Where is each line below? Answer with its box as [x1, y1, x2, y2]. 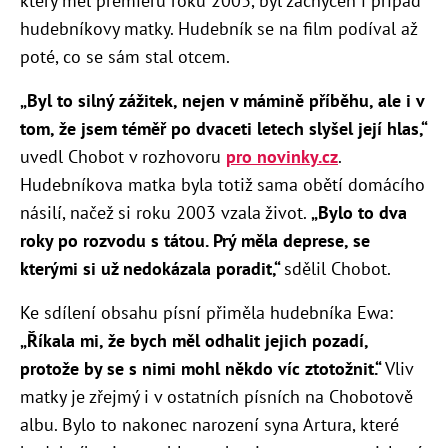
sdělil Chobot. [284, 257, 391, 281]
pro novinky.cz [226, 145, 338, 169]
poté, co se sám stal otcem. [20, 45, 230, 69]
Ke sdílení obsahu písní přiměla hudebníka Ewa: [20, 301, 393, 325]
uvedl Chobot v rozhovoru [20, 145, 226, 169]
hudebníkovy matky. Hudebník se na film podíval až [20, 17, 417, 41]
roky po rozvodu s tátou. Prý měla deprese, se [20, 229, 370, 253]
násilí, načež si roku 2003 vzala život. [20, 201, 311, 225]
